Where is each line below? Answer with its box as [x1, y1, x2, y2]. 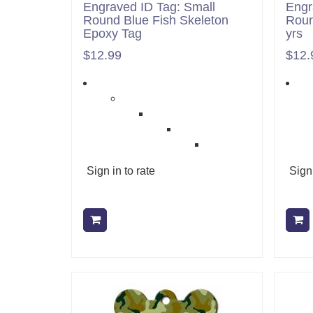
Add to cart [109, 213, 162, 226]
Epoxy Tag [83, 26, 142, 41]
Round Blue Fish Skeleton [83, 13, 228, 27]
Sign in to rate [87, 164, 155, 177]
